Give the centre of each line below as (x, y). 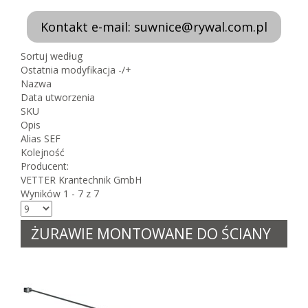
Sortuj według (52, 56)
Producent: (45, 166)
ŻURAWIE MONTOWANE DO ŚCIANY (151, 234)
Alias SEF (41, 139)
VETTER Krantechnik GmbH (81, 180)
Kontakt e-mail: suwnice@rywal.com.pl (154, 27)
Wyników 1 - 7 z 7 (60, 194)
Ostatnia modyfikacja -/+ (76, 70)
